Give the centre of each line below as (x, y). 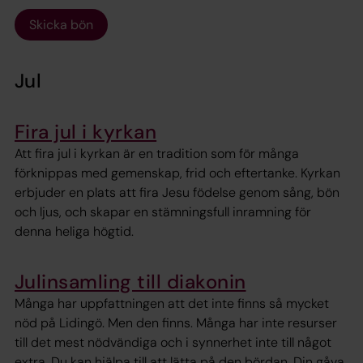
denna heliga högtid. (74, 231)
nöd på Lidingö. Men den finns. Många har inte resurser (176, 323)
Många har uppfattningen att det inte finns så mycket (172, 304)
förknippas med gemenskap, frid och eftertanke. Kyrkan (177, 173)
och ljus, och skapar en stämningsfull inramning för (163, 212)
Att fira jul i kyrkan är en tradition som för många (157, 154)
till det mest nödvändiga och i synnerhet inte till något (173, 343)
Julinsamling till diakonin (130, 282)
